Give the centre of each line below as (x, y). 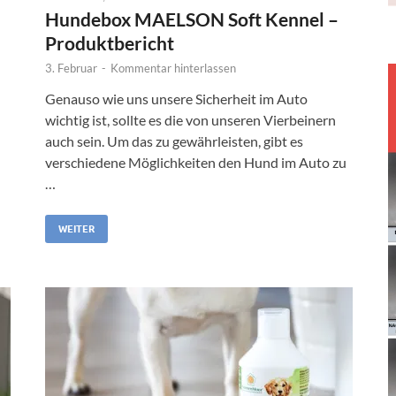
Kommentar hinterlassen (173, 68)
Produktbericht (110, 42)
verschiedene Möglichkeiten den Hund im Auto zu (196, 162)
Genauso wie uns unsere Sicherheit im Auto (176, 98)
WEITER (76, 228)
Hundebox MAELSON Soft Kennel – (192, 19)
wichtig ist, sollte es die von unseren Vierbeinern (190, 119)
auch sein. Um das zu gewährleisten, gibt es (174, 141)
